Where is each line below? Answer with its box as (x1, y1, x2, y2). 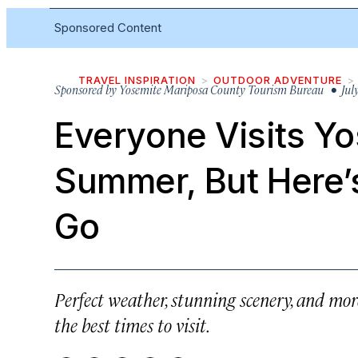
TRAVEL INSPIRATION (78, 74, 196, 86)
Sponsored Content (54, 20, 161, 35)
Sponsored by (54, 82, 117, 97)
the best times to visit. (54, 312, 210, 336)
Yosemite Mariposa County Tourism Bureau (119, 82, 324, 97)
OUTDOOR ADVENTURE (213, 74, 342, 86)
